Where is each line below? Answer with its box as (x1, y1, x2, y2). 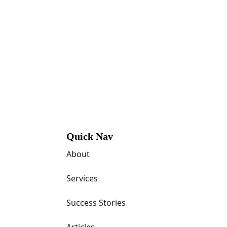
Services (66, 173, 98, 184)
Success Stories (66, 197, 126, 208)
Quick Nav (66, 131, 113, 142)
